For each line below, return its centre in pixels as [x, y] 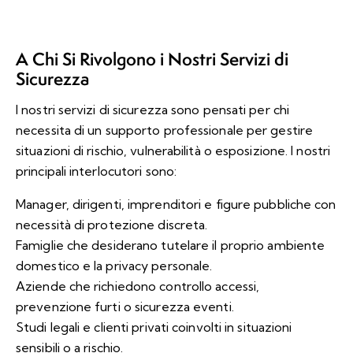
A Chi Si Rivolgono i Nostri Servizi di [152, 59]
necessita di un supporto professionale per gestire [165, 130]
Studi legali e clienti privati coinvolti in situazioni [154, 327]
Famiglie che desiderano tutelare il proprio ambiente [171, 245]
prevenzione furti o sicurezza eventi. [125, 306]
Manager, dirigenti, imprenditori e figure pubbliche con [176, 204]
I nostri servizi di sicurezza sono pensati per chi [153, 109]
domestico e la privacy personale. [114, 265]
